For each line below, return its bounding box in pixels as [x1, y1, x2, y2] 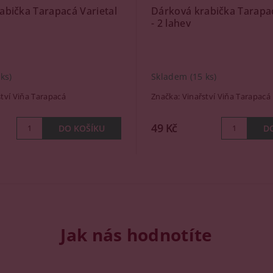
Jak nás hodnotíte [60, 222, 213, 246]
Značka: [151, 90, 182, 102]
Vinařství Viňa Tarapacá [182, 90, 271, 102]
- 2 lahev [151, 16, 191, 30]
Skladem [151, 71, 190, 83]
